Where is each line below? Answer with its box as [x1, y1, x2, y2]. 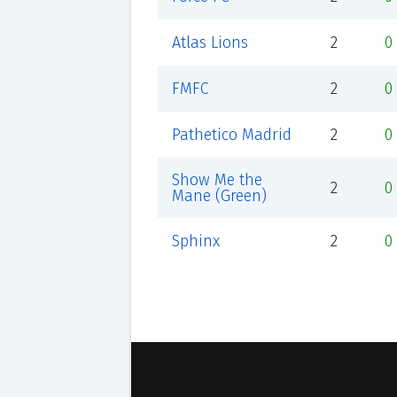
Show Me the [171, 170, 262, 190]
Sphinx [171, 231, 220, 251]
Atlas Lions [171, 33, 248, 52]
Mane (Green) [171, 186, 267, 206]
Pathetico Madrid [171, 125, 292, 144]
